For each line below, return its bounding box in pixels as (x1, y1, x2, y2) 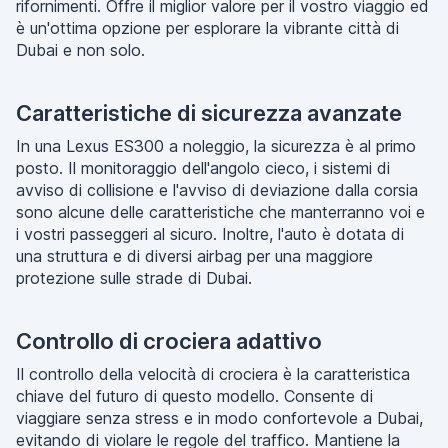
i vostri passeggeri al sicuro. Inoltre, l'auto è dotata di (16, 224, 404, 244)
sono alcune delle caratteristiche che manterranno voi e (16, 202, 425, 222)
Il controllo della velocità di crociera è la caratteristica (16, 364, 410, 384)
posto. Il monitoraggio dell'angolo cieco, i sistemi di (16, 158, 390, 178)
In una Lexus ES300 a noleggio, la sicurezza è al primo (16, 136, 416, 156)
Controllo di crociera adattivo (16, 328, 322, 354)
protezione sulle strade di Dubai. (16, 268, 252, 288)
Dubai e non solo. (16, 40, 145, 60)
